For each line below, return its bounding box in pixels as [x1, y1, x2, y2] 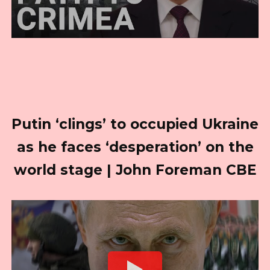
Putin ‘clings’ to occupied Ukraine [11, 115, 259, 133]
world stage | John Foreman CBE [13, 161, 257, 178]
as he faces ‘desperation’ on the [16, 138, 254, 155]
